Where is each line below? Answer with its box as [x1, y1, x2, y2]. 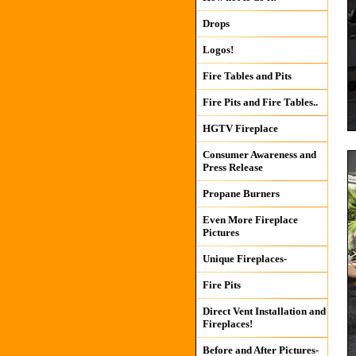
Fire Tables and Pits [202, 70, 292, 82]
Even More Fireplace [202, 214, 298, 226]
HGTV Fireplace [202, 122, 278, 134]
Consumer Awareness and [202, 149, 316, 161]
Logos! [202, 44, 234, 56]
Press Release [202, 161, 263, 173]
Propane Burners [202, 188, 280, 199]
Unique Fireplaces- [202, 253, 287, 265]
